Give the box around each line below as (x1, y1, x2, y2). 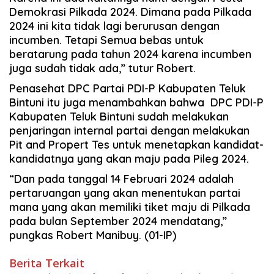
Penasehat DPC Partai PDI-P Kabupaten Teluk (9, 81, 246, 96)
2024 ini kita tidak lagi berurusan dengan (9, 19, 220, 34)
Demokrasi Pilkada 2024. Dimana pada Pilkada (9, 5, 251, 20)
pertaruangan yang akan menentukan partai (9, 186, 240, 201)
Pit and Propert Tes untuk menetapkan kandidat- (9, 138, 264, 152)
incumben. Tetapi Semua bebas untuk (9, 33, 204, 48)
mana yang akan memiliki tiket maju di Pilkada (9, 200, 250, 215)
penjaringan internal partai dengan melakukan (9, 124, 250, 138)
